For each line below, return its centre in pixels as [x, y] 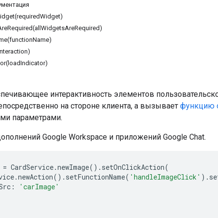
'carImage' [39, 186]
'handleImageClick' [165, 177]
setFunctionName [95, 177]
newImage [73, 167]
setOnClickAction [133, 167]
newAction [36, 177]
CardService [32, 167]
